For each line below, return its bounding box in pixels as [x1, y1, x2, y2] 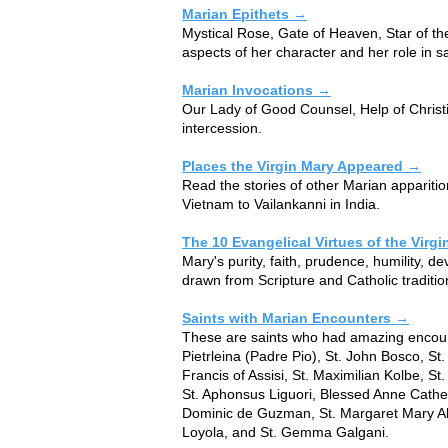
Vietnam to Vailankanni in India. [182, 195, 380, 212]
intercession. [182, 119, 262, 136]
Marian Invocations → [182, 81, 331, 98]
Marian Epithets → [182, 5, 307, 22]
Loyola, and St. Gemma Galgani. [182, 423, 389, 440]
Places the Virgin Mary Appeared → [182, 157, 421, 174]
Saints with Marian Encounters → [182, 309, 409, 326]
